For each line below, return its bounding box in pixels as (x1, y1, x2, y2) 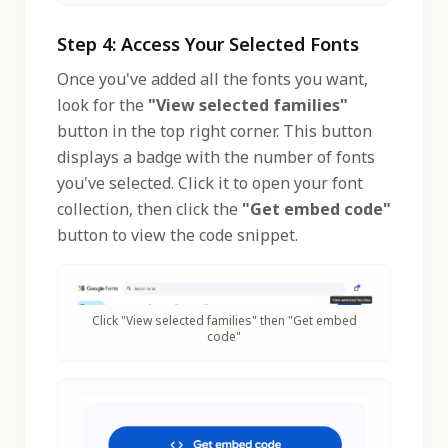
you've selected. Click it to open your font (57, 172, 363, 195)
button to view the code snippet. (57, 224, 298, 247)
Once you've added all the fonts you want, (57, 68, 368, 91)
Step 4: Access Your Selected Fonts (57, 32, 359, 57)
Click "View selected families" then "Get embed (91, 311, 357, 329)
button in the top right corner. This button (57, 120, 372, 143)
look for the (57, 94, 148, 117)
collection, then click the (57, 198, 242, 221)
